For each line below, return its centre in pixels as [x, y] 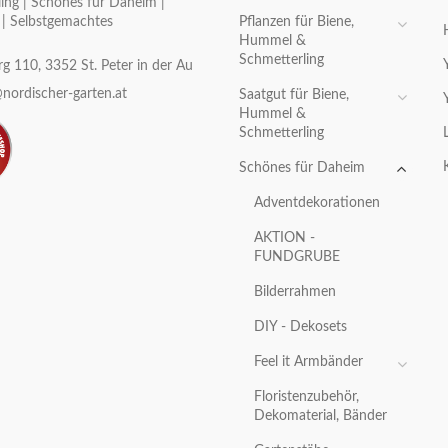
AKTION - [284, 238]
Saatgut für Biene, [294, 95]
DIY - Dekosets [300, 327]
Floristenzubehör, [306, 397]
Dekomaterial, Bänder [320, 416]
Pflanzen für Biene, [296, 22]
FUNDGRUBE [297, 257]
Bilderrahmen [295, 292]
